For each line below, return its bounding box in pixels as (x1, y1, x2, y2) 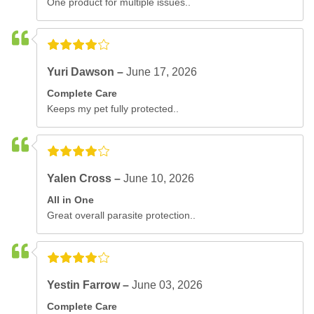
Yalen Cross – (47, 172, 124, 184)
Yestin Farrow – (47, 278, 132, 291)
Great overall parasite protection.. (47, 209, 196, 221)
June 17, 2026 (126, 65, 198, 78)
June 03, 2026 (132, 278, 203, 291)
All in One (47, 193, 95, 205)
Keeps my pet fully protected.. (47, 102, 179, 114)
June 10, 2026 (123, 172, 195, 184)
